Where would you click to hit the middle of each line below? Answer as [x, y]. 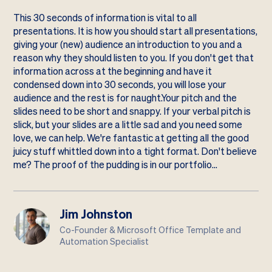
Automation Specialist [104, 242]
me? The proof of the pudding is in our [94, 165]
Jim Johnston [96, 214]
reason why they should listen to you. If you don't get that [134, 58]
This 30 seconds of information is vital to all [105, 18]
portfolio [193, 165]
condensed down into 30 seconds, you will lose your [120, 85]
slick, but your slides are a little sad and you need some [128, 125]
